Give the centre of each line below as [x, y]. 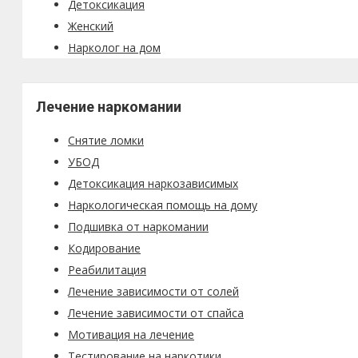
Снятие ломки [106, 140]
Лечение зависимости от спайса [156, 312]
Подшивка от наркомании [138, 226]
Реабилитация [107, 269]
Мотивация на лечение [131, 334]
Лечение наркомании [109, 106]
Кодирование [104, 248]
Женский [91, 26]
